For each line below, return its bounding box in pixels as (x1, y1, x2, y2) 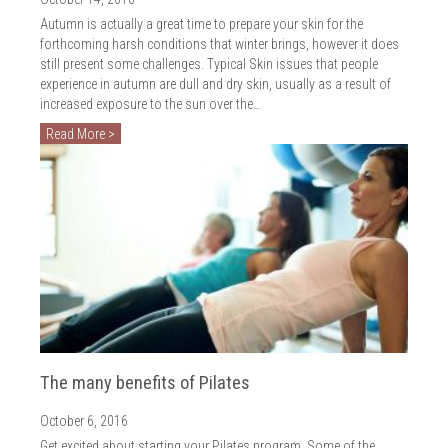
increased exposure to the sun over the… (40, 96, 261, 113)
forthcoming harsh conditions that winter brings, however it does (40, 36, 399, 53)
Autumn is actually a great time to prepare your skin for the (40, 16, 363, 33)
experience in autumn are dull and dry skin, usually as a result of (40, 76, 391, 93)
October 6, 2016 (40, 412, 128, 429)
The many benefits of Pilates (40, 371, 250, 393)
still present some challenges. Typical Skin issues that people (40, 56, 378, 73)
